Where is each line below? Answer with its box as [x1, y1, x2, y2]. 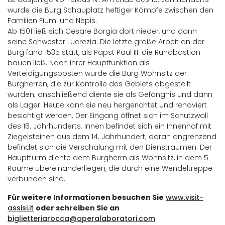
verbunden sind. [8, 174, 67, 184]
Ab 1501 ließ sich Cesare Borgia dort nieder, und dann [8, 26, 197, 36]
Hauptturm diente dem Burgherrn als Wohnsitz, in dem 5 [8, 153, 208, 163]
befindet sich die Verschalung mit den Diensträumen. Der [8, 142, 212, 152]
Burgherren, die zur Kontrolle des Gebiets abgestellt [8, 79, 191, 89]
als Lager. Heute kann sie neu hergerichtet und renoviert [8, 100, 207, 110]
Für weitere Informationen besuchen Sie [8, 192, 164, 202]
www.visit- [166, 192, 203, 202]
